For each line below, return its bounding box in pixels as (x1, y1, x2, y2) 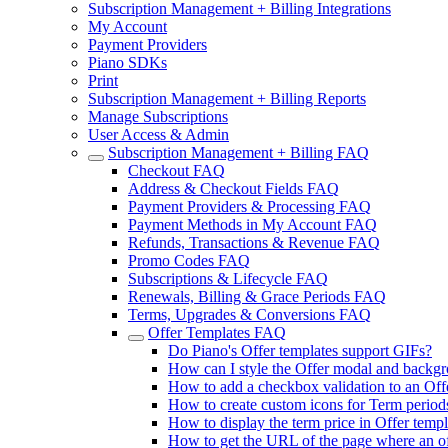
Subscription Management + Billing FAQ (108, 144, 369, 161)
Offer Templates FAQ (148, 324, 286, 341)
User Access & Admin (88, 126, 229, 143)
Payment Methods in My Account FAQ (128, 216, 377, 233)
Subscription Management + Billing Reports (88, 90, 366, 107)
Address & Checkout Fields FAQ (128, 180, 339, 197)
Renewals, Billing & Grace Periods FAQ (128, 288, 386, 305)
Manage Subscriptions (88, 108, 228, 125)
